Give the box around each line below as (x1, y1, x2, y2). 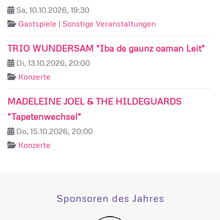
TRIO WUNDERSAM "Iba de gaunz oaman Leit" (7, 43, 205, 54)
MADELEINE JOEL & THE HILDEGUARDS (7, 96, 182, 107)
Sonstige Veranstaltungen (62, 19, 156, 28)
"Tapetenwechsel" (7, 111, 81, 122)
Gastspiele (18, 19, 56, 28)
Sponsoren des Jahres (56, 192, 164, 204)
